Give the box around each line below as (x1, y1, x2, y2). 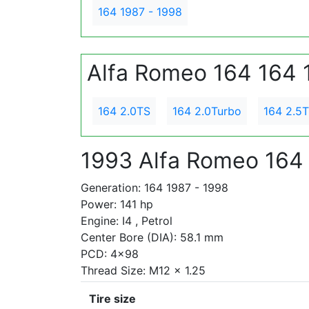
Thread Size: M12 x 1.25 (81, 263, 206, 277)
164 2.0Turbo (172, 104, 241, 118)
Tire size (89, 292, 136, 306)
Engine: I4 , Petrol (81, 214, 172, 228)
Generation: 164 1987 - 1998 (81, 181, 228, 195)
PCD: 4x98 (81, 247, 139, 261)
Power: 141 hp (81, 197, 153, 211)
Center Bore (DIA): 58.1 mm (81, 230, 223, 244)
